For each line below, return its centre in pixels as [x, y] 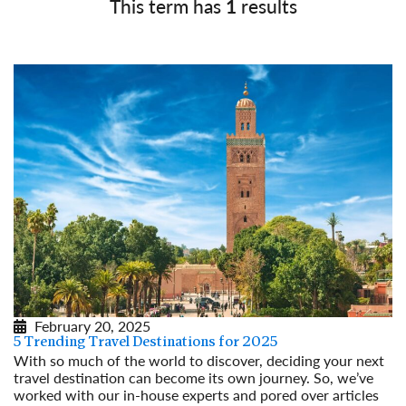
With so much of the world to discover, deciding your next [199, 360]
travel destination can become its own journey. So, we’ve [193, 377]
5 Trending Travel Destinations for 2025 [145, 342]
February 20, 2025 [92, 325]
